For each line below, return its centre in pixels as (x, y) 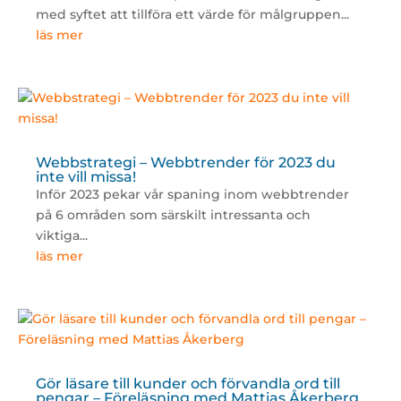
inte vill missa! (85, 177)
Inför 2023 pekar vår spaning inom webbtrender (192, 195)
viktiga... (61, 236)
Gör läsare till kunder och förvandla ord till (188, 384)
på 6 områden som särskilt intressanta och (173, 215)
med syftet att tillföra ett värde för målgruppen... (192, 15)
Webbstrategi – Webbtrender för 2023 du (185, 163)
